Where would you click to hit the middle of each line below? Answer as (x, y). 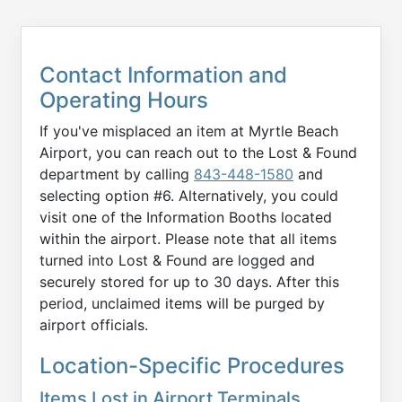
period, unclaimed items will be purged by (182, 304)
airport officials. (94, 325)
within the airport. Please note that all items (188, 239)
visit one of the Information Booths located (186, 218)
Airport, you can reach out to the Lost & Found (198, 153)
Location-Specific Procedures (192, 366)
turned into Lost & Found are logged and (177, 261)
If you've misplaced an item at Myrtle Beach (189, 131)
